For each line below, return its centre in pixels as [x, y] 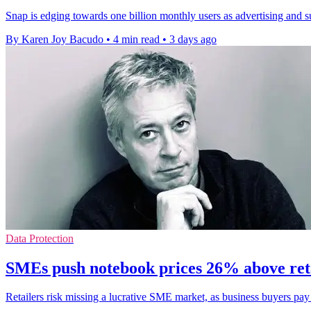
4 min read [136, 39]
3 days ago [193, 39]
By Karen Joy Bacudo [54, 39]
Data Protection [40, 238]
